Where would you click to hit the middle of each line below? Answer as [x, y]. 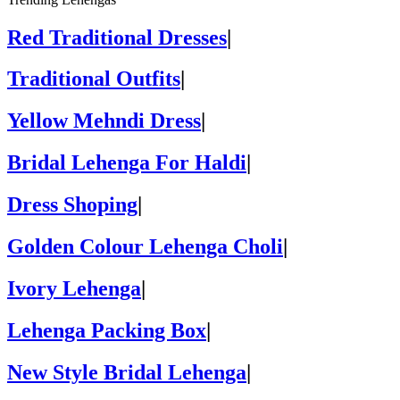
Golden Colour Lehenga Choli [145, 247]
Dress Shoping [72, 205]
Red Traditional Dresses [117, 37]
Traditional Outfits [94, 79]
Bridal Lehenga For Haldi [127, 163]
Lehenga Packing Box [107, 330]
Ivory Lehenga [74, 288]
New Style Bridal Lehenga [127, 372]
